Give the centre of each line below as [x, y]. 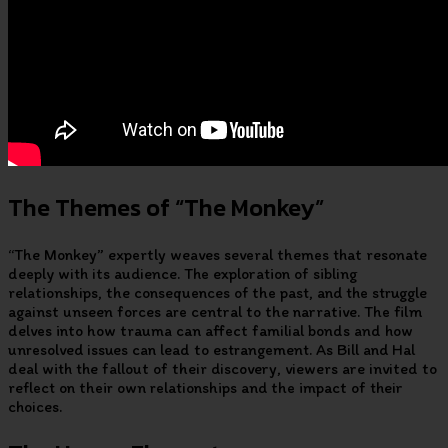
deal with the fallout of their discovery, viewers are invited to [222, 369]
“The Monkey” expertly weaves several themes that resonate [217, 255]
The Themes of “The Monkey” [166, 208]
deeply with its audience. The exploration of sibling [183, 274]
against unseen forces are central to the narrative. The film [215, 312]
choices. [35, 407]
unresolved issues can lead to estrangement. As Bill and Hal [211, 350]
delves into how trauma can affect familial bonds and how [210, 331]
